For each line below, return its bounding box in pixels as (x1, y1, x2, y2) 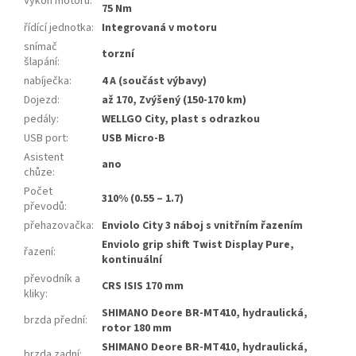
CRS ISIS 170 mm (102, 278, 184, 295)
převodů (24, 199, 64, 215)
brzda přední (24, 312, 85, 329)
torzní (102, 46, 134, 63)
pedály (24, 111, 56, 128)
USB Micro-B (102, 130, 165, 147)
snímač (24, 39, 57, 56)
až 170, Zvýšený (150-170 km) (102, 92, 246, 109)
